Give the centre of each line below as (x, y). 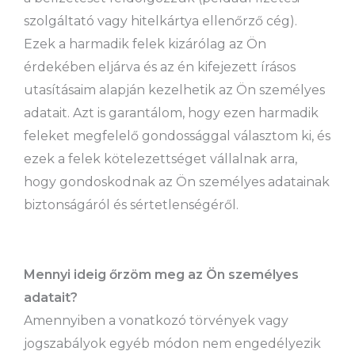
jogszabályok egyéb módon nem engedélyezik (172, 344)
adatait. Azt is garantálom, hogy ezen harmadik (171, 113)
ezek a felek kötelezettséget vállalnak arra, (160, 159)
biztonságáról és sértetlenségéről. (131, 205)
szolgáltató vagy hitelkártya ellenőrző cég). (160, 21)
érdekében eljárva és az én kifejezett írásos (160, 67)
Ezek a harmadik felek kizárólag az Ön (145, 44)
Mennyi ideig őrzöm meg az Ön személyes (161, 275)
